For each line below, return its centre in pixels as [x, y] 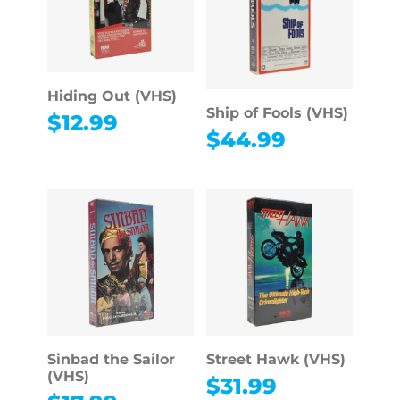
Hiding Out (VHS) [112, 96]
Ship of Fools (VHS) [277, 112]
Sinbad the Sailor [111, 360]
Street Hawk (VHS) [275, 360]
